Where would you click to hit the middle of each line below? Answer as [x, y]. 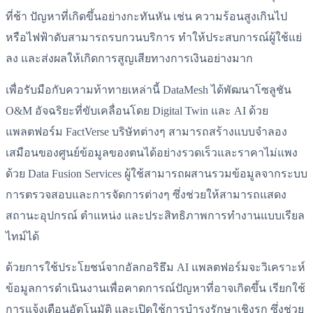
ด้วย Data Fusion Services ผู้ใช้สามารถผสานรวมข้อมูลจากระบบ [156, 173]
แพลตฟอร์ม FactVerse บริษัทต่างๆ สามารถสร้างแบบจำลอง [146, 131]
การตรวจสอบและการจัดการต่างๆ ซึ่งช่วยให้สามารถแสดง [146, 194]
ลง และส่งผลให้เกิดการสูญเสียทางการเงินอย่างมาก [129, 59]
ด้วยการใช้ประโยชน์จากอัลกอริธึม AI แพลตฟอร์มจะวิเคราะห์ [155, 267]
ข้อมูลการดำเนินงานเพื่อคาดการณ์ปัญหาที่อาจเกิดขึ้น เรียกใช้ [155, 288]
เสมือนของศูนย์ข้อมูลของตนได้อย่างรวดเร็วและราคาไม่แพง [152, 152]
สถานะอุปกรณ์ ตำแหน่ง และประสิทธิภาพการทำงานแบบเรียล [155, 215]
